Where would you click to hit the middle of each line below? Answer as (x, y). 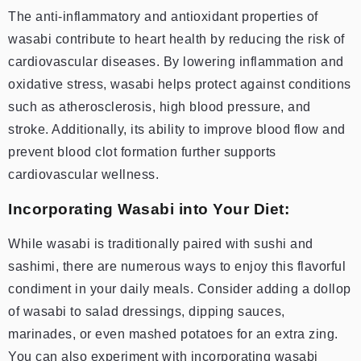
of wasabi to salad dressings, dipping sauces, (147, 311)
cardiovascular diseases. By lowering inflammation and (176, 61)
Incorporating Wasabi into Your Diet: (149, 209)
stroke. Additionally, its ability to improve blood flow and (177, 129)
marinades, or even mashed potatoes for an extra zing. (173, 334)
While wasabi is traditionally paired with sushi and (161, 243)
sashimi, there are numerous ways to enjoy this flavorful (177, 266)
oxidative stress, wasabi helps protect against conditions (180, 84)
